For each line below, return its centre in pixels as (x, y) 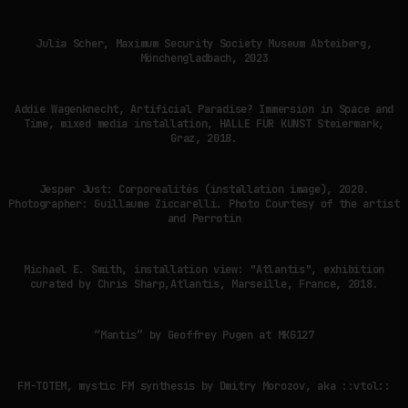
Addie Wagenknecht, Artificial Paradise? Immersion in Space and (204, 109)
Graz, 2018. (204, 138)
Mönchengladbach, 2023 (204, 58)
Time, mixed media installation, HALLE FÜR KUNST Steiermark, (204, 123)
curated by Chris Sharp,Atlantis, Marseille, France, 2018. (204, 284)
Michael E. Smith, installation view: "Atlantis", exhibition (204, 269)
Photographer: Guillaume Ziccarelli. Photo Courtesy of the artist (204, 204)
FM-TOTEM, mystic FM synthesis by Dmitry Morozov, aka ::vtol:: (204, 386)
